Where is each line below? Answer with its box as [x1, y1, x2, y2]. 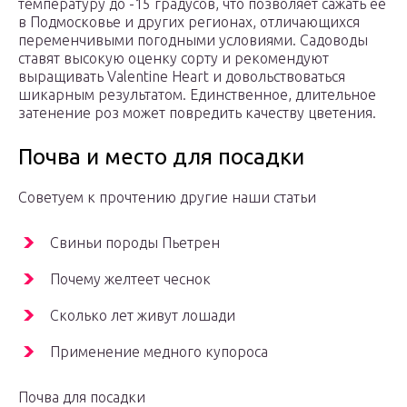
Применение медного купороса [50, 343, 268, 361]
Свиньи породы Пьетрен [50, 234, 220, 252]
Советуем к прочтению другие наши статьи [18, 189, 316, 206]
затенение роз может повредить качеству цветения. [18, 104, 376, 122]
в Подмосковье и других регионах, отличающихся [18, 14, 360, 31]
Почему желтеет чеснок [50, 271, 211, 288]
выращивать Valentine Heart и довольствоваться [18, 68, 345, 85]
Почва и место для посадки [18, 144, 304, 170]
